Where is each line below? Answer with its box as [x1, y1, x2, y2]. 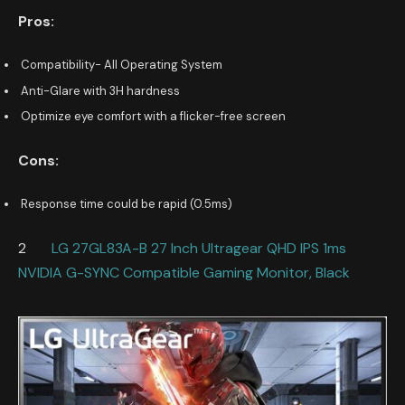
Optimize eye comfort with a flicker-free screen [21, 108, 286, 125]
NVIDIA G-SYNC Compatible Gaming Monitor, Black [18, 262, 350, 282]
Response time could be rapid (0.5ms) [21, 196, 232, 212]
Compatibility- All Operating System [21, 57, 222, 73]
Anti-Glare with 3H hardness [21, 82, 180, 99]
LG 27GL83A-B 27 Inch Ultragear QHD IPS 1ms [52, 238, 346, 258]
